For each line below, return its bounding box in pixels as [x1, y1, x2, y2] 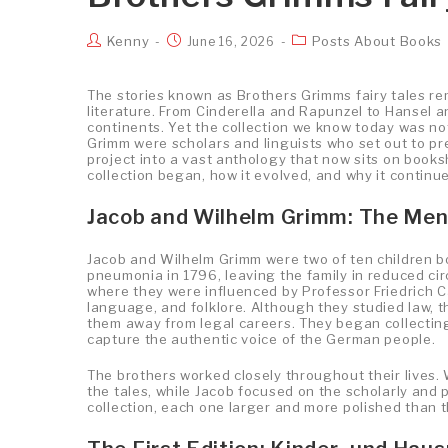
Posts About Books [312, 32, 443, 49]
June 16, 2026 [186, 33, 275, 49]
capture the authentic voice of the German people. [87, 330, 436, 347]
